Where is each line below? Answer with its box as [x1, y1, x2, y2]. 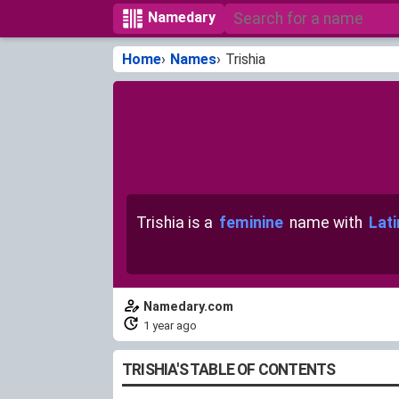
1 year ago [143, 319, 197, 332]
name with [285, 214, 366, 232]
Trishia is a [135, 214, 216, 232]
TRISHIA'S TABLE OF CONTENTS [122, 361, 336, 379]
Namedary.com [143, 299, 233, 314]
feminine [218, 214, 283, 232]
